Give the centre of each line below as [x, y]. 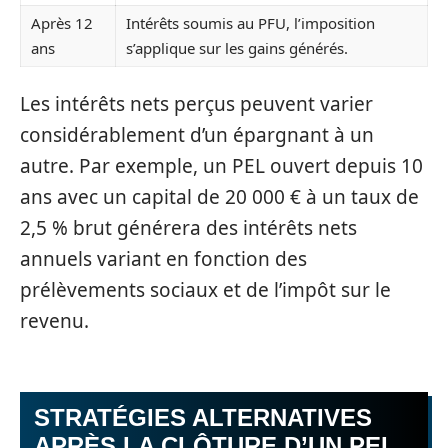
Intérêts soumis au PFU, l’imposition [250, 22]
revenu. [54, 321]
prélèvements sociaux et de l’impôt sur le [205, 290]
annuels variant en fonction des [163, 259]
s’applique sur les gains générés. [237, 47]
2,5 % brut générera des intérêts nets [188, 228]
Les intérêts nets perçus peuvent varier [196, 104]
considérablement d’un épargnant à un [197, 135]
